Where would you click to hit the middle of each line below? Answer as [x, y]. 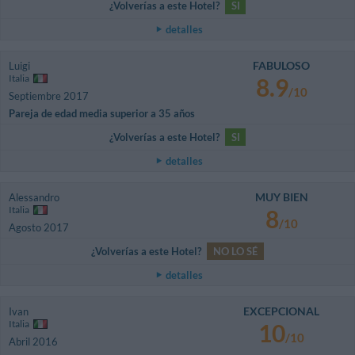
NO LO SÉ [235, 252]
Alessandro [34, 198]
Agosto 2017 [39, 228]
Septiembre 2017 [49, 95]
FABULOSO [282, 65]
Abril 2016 [33, 342]
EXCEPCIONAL [282, 311]
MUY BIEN [281, 197]
